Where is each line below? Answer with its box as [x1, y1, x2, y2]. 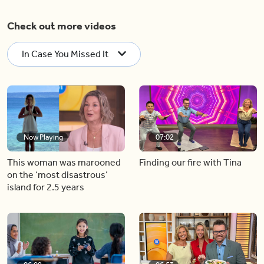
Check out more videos [7, 19, 116, 32]
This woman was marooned [7, 157, 121, 168]
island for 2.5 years [7, 181, 84, 193]
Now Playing [24, 133, 63, 141]
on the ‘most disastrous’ [7, 169, 108, 180]
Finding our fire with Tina [139, 157, 242, 168]
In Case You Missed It [22, 48, 108, 60]
